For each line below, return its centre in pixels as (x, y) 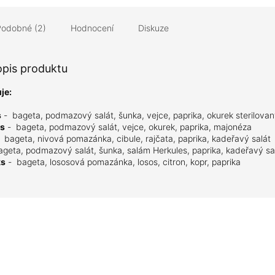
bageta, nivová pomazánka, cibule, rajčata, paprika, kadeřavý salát (139, 139)
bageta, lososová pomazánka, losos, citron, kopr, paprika (129, 162)
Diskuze (153, 28)
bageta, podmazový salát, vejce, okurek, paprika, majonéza (134, 127)
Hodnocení (92, 28)
